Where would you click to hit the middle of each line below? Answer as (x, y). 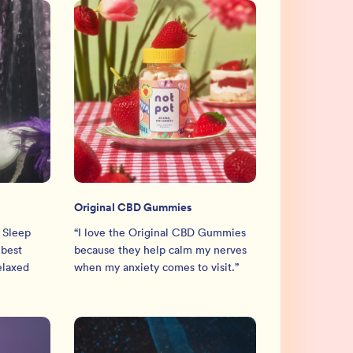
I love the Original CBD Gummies (162, 232)
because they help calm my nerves (160, 249)
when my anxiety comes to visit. (154, 267)
